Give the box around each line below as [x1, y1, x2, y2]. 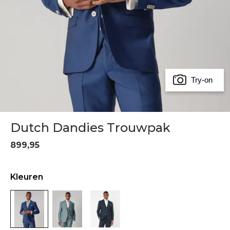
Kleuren [10, 172, 43, 182]
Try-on [191, 75, 213, 84]
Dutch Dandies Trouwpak [10, 120, 170, 135]
